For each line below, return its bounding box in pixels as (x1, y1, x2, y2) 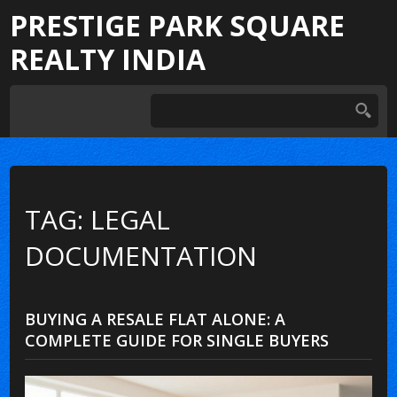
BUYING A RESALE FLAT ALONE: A (25, 307, 286, 330)
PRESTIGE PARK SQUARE (10, 6, 346, 44)
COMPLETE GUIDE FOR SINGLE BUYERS (25, 329, 330, 351)
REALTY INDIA (10, 40, 206, 78)
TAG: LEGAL (25, 200, 171, 237)
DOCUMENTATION (25, 237, 258, 274)
